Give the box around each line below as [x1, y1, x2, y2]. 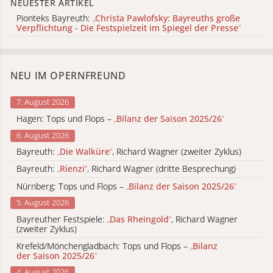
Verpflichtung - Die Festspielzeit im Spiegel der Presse [16, 21, 238, 34]
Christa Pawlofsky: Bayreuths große [95, 12, 240, 24]
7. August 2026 [16, 96, 69, 108]
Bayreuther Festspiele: [16, 213, 107, 225]
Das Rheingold [110, 213, 169, 225]
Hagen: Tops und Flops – [16, 112, 114, 124]
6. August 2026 [16, 129, 69, 141]
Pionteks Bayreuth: [16, 12, 93, 24]
